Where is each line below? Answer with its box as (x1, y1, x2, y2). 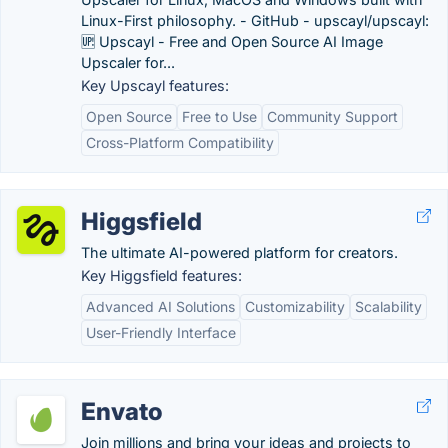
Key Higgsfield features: (81, 267, 242, 284)
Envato (81, 397, 163, 426)
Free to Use (182, 108, 257, 125)
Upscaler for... (81, 54, 175, 71)
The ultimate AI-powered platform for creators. (81, 244, 398, 261)
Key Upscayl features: (81, 77, 229, 94)
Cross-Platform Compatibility (86, 134, 274, 151)
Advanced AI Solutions (86, 298, 235, 315)
